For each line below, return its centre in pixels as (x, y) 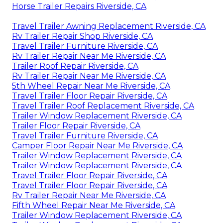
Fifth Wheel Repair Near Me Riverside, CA (94, 206)
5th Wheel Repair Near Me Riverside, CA (91, 86)
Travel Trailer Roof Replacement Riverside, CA (103, 106)
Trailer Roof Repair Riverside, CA (75, 66)
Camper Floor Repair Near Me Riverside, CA (97, 146)
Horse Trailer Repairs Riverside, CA (79, 6)
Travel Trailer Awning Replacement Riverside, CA (109, 26)
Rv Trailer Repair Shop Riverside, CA (82, 36)
